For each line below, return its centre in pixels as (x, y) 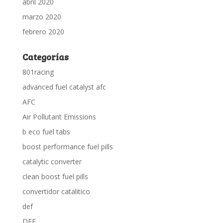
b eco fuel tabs (46, 132)
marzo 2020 (42, 17)
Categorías (45, 57)
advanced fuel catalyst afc (64, 87)
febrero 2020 (43, 32)
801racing (38, 72)
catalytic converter (52, 162)
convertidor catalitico (56, 191)
